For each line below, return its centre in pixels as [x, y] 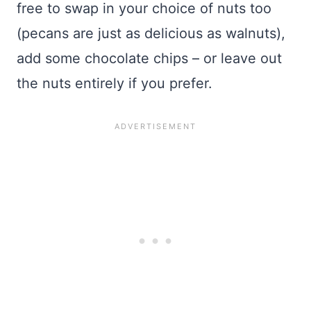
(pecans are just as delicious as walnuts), [151, 34]
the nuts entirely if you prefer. [115, 84]
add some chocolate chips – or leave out [149, 59]
